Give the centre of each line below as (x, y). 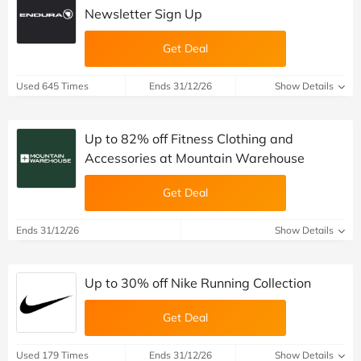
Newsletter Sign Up (143, 13)
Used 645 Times (52, 85)
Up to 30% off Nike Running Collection (198, 282)
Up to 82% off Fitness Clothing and (189, 138)
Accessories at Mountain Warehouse (195, 158)
